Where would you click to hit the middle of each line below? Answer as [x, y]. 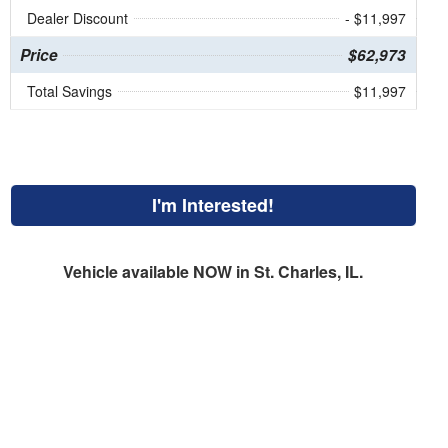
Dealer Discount [77, 18]
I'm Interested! [213, 205]
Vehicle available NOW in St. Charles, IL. [213, 272]
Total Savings [69, 91]
